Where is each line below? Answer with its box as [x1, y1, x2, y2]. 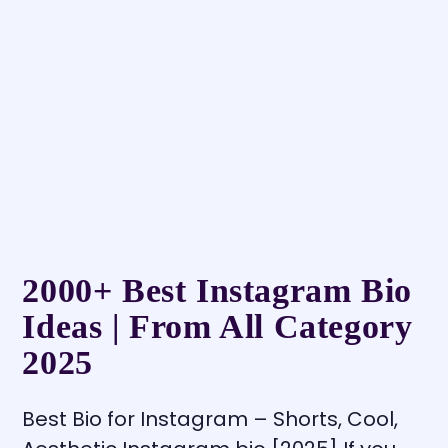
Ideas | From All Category [22, 308, 413, 346]
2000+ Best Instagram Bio [22, 272, 412, 310]
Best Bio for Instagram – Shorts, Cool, [22, 405, 399, 434]
